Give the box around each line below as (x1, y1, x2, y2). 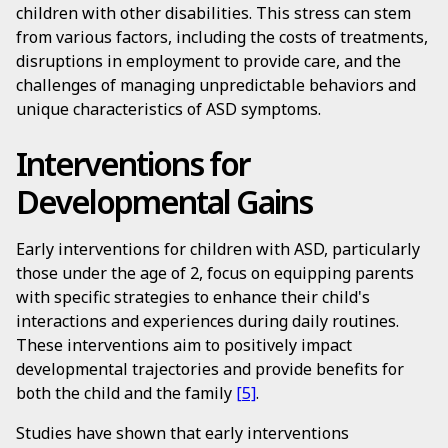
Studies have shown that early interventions (16, 422, 349, 444)
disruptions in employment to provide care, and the (16, 50, 401, 72)
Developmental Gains (16, 180, 312, 223)
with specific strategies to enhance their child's (16, 286, 370, 308)
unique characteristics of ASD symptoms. (16, 98, 321, 120)
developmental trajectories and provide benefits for (16, 358, 404, 380)
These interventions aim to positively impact (16, 334, 352, 356)
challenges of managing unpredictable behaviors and (16, 74, 416, 96)
